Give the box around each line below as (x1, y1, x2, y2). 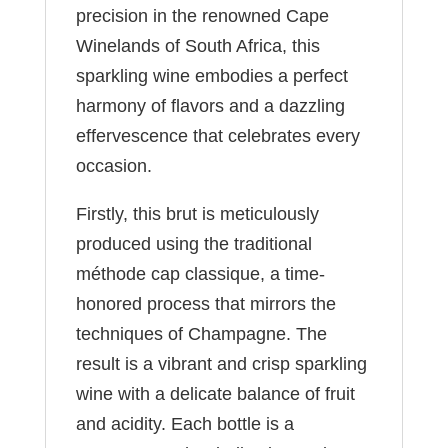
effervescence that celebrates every (75, 126, 360, 146)
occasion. (75, 156, 152, 176)
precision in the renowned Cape (75, 6, 329, 26)
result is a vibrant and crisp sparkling (75, 354, 367, 374)
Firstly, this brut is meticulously (75, 204, 319, 224)
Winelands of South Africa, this (75, 36, 320, 56)
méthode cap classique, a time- (75, 264, 325, 284)
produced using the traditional (75, 234, 312, 254)
